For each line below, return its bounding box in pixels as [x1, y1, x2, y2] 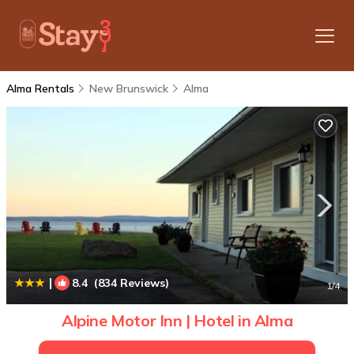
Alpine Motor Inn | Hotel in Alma [61, 311, 293, 330]
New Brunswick [89, 81, 168, 96]
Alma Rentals [6, 81, 77, 96]
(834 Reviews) [88, 276, 169, 290]
